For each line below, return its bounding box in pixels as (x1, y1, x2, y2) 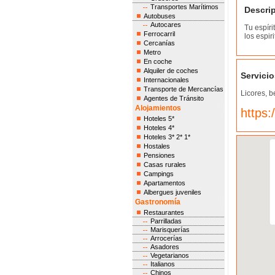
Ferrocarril (143, 30, 175, 37)
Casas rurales (143, 161, 186, 168)
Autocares (150, 21, 181, 28)
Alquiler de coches (143, 67, 198, 74)
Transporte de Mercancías (143, 85, 223, 93)
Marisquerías (150, 226, 190, 233)
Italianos (150, 260, 175, 268)
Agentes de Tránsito (143, 95, 204, 102)
